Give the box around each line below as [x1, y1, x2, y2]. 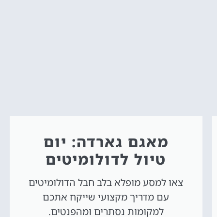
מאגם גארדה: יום [43, 131, 169, 152]
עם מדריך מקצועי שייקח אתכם [43, 190, 170, 203]
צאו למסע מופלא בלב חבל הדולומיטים [29, 175, 184, 189]
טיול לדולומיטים [46, 149, 167, 169]
